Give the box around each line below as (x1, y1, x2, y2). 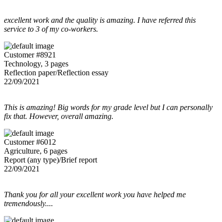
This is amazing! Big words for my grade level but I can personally (4, 103, 213, 111)
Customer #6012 (4, 137, 56, 146)
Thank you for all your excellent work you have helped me (4, 190, 186, 199)
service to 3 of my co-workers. (4, 24, 98, 33)
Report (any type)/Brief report (4, 155, 97, 164)
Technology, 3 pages (4, 59, 68, 68)
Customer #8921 (4, 50, 56, 59)
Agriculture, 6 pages (4, 146, 67, 155)
